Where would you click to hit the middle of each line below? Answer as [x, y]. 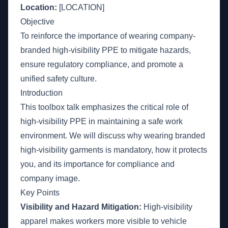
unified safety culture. [59, 79]
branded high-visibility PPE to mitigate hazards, [106, 50]
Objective [37, 22]
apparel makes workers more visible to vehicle [104, 221]
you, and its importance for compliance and [97, 164]
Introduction [41, 93]
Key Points [40, 193]
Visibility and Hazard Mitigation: [81, 207]
